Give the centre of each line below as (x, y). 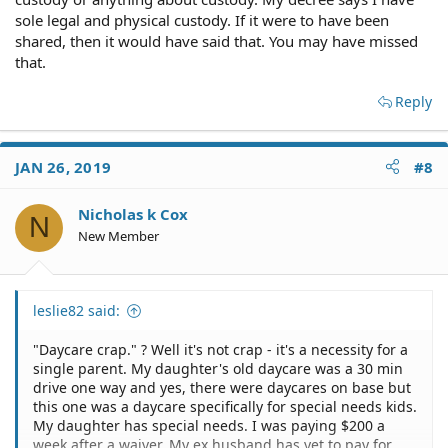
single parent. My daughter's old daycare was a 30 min (218, 368)
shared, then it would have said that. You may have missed (216, 40)
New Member (118, 235)
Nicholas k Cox (133, 213)
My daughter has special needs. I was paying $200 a (209, 425)
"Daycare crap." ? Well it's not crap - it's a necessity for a (220, 349)
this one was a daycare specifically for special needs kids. (225, 406)
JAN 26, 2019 (63, 166)
